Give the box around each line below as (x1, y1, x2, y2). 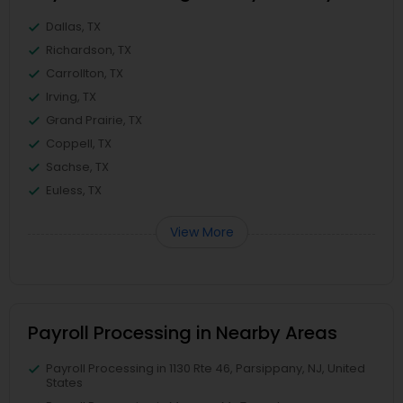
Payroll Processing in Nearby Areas (28, 320, 337, 345)
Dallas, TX (46, 18, 101, 35)
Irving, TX (46, 88, 96, 105)
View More (169, 223, 234, 241)
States (46, 374, 83, 391)
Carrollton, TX (46, 65, 123, 82)
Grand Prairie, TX (46, 112, 142, 129)
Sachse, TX (46, 158, 109, 175)
